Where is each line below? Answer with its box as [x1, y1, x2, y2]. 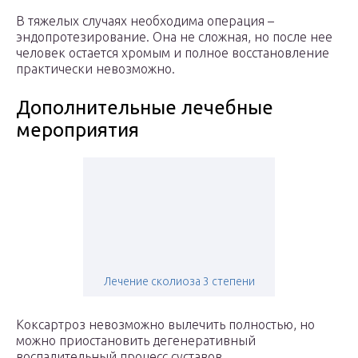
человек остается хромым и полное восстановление [16, 46, 329, 61]
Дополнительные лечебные [16, 97, 273, 119]
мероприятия [16, 119, 139, 141]
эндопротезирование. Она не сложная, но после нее [16, 30, 332, 45]
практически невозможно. [16, 62, 175, 77]
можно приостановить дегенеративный [16, 333, 256, 348]
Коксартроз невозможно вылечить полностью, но [16, 317, 315, 332]
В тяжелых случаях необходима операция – [16, 14, 274, 29]
